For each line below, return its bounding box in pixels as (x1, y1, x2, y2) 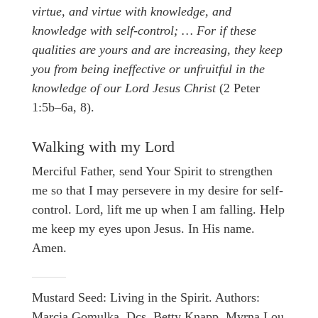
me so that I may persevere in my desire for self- (32, 182, 283, 197)
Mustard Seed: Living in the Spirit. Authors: (32, 290, 260, 305)
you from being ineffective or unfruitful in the (32, 62, 265, 77)
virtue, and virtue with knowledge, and (32, 4, 231, 19)
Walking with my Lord (32, 138, 175, 156)
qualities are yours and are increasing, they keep (32, 43, 283, 57)
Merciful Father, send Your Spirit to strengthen (32, 163, 273, 178)
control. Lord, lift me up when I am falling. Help (32, 202, 285, 216)
